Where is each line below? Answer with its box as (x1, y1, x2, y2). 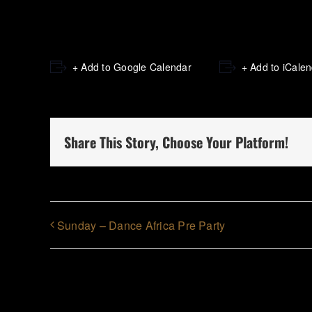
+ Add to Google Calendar (72, 60, 192, 74)
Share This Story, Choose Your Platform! (64, 132, 288, 153)
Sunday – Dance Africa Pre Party (57, 217, 226, 233)
